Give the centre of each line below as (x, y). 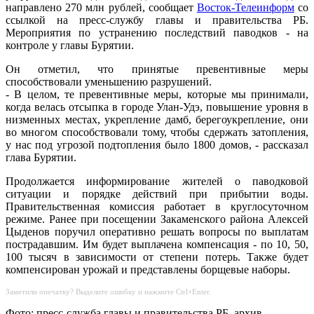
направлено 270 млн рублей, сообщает (101, 8)
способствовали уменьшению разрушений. (110, 82)
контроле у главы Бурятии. (71, 46)
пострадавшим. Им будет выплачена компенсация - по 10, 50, (157, 245)
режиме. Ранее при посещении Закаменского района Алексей (157, 219)
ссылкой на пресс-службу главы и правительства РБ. (157, 20)
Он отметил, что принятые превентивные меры (157, 69)
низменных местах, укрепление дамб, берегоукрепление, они (157, 120)
